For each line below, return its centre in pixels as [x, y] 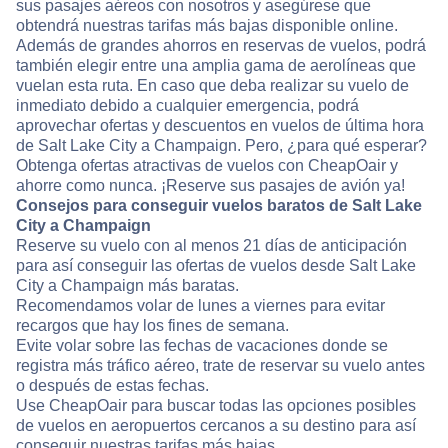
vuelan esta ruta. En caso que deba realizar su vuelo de [212, 86]
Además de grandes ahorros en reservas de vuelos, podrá [221, 46]
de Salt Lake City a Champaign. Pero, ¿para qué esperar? [221, 146]
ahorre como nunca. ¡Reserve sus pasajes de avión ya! [210, 186]
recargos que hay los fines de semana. [152, 326]
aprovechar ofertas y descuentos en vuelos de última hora [220, 126]
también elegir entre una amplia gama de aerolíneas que [216, 66]
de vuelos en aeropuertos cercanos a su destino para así [216, 426]
